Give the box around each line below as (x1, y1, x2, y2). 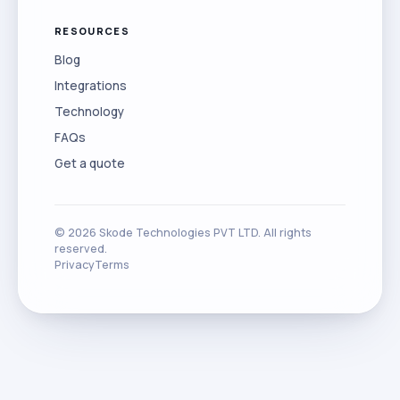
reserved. (54, 241, 107, 256)
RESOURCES (54, 24, 129, 37)
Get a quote (54, 155, 125, 171)
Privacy (54, 257, 95, 272)
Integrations (54, 78, 127, 94)
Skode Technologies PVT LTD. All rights (96, 225, 312, 240)
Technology (54, 104, 124, 120)
